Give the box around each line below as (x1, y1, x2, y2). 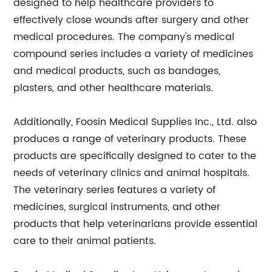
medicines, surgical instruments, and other (13, 199, 221, 215)
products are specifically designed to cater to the (13, 148, 257, 164)
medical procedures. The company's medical (13, 29, 235, 45)
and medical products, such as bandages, (13, 63, 221, 79)
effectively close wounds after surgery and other (13, 12, 250, 28)
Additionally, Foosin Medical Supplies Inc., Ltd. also (13, 114, 257, 130)
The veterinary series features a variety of (13, 182, 216, 198)
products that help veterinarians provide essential (13, 216, 258, 232)
